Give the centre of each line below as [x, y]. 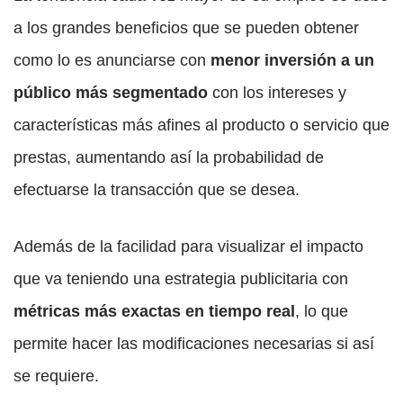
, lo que [322, 312]
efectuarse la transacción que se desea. [157, 190]
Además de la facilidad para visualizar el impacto [188, 247]
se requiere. [56, 376]
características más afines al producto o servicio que [201, 125]
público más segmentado [111, 93]
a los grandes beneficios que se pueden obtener [186, 28]
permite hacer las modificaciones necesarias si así [194, 344]
